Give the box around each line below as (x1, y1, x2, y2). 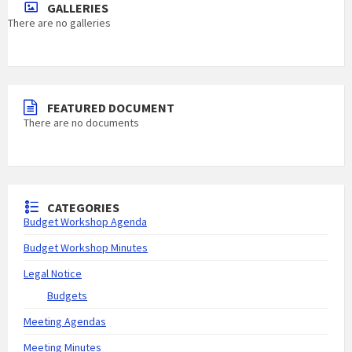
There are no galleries (8, 16, 111, 30)
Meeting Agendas (24, 314, 106, 328)
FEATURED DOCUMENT (47, 100, 174, 115)
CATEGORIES (47, 200, 119, 215)
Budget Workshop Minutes (24, 240, 148, 255)
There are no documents (24, 115, 139, 130)
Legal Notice (24, 266, 82, 280)
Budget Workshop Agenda (24, 214, 147, 229)
